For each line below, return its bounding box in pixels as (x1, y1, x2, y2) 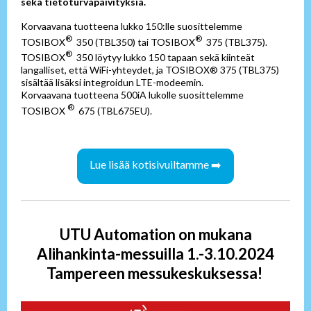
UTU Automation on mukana (59, 225, 252, 244)
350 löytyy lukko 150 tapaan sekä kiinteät (72, 51, 255, 64)
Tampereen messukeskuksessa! (46, 264, 265, 283)
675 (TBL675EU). (74, 104, 152, 117)
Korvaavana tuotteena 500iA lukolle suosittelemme (21, 89, 246, 101)
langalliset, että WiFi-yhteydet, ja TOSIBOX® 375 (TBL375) (21, 64, 279, 76)
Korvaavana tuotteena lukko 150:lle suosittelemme (21, 20, 242, 32)
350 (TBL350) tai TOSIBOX (72, 35, 195, 48)
